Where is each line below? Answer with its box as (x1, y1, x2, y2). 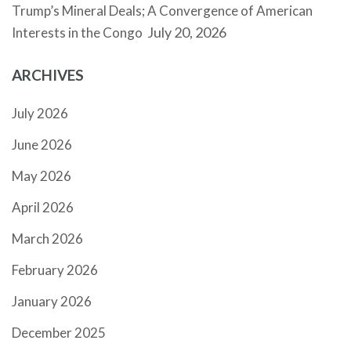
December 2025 (12, 324, 106, 341)
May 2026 (12, 168, 71, 184)
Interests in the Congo (12, 24, 145, 41)
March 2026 (12, 230, 83, 247)
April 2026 (12, 199, 74, 215)
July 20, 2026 (147, 24, 226, 41)
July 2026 (12, 105, 68, 121)
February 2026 (12, 262, 98, 278)
